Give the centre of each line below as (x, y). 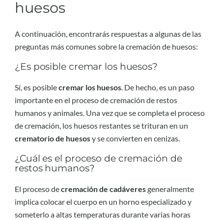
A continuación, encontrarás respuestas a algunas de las (108, 33)
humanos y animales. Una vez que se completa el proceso (110, 112)
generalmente (170, 189)
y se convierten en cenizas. (135, 138)
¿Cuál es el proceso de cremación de (98, 159)
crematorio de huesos (53, 138)
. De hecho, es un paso (158, 87)
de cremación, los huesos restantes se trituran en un (101, 125)
